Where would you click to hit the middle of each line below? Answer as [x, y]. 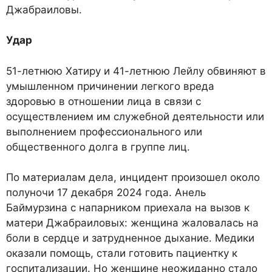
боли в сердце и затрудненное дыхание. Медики [130, 238]
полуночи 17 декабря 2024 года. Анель [106, 193]
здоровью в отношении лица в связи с [104, 101]
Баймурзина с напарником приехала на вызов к [128, 208]
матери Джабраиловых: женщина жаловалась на [132, 223]
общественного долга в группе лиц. [98, 147]
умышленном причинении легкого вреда [110, 86]
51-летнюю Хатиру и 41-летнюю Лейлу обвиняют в [136, 71]
